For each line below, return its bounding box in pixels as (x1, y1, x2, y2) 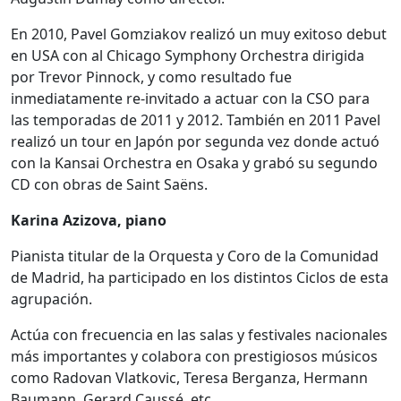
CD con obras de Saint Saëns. (11, 175, 208, 195)
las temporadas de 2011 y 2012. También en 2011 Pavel (11, 110, 380, 131)
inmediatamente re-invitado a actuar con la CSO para (11, 89, 370, 109)
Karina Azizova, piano (11, 210, 166, 231)
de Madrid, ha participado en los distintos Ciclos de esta (11, 268, 388, 288)
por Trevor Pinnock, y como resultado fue (11, 67, 292, 88)
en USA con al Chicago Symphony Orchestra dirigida (11, 46, 364, 66)
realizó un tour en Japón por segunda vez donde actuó (11, 132, 380, 152)
